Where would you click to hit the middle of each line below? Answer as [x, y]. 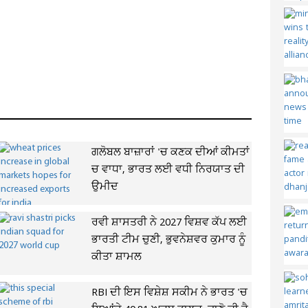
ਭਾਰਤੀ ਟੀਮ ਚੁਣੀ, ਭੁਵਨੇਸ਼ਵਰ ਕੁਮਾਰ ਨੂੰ [168, 240]
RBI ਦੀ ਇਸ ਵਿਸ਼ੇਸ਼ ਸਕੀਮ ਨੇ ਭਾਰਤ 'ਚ [169, 293]
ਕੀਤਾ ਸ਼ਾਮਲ [116, 257]
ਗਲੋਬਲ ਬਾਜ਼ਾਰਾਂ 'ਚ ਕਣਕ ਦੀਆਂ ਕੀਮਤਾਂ [170, 153]
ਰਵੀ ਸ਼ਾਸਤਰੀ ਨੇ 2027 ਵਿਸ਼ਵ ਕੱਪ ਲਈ [169, 223]
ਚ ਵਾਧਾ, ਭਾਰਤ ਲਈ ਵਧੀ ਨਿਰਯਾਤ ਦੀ [168, 170]
